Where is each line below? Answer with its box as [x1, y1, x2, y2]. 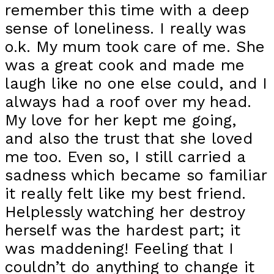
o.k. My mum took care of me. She [5, 37, 265, 56]
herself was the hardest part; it [5, 220, 240, 239]
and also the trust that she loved [5, 128, 253, 147]
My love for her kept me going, [5, 110, 236, 129]
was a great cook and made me [5, 55, 245, 74]
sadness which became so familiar [5, 165, 267, 184]
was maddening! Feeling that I [5, 239, 234, 257]
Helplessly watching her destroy [5, 202, 245, 221]
